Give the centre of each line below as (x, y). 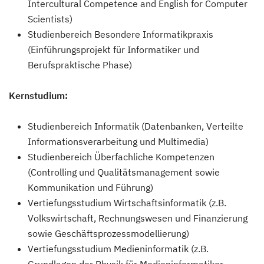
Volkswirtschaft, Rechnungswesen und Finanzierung (138, 218)
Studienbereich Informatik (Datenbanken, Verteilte (136, 126)
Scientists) (50, 19)
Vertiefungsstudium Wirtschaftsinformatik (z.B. (127, 203)
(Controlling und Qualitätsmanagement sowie (124, 172)
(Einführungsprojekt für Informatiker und (113, 49)
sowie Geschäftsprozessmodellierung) (108, 233)
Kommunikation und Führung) (90, 187)
